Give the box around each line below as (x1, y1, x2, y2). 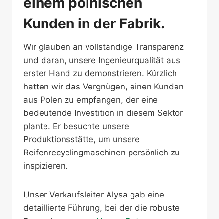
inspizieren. (23, 161, 68, 171)
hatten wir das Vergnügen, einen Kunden (23, 82, 184, 91)
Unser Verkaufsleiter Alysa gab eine (23, 190, 164, 199)
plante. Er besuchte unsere (23, 121, 129, 131)
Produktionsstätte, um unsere (23, 134, 140, 144)
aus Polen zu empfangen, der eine (23, 95, 158, 105)
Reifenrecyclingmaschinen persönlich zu (23, 148, 180, 157)
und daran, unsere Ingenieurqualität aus (23, 55, 180, 65)
